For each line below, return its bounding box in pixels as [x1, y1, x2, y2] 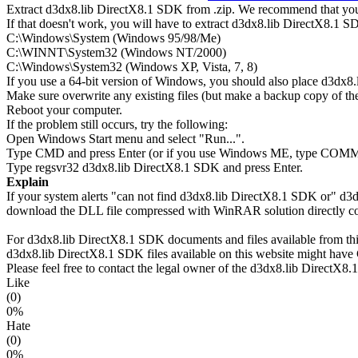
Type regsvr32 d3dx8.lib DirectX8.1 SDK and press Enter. [6, 160, 303, 174]
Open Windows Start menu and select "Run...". [6, 131, 245, 145]
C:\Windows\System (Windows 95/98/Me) [6, 30, 221, 45]
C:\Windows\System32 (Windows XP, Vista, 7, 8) [6, 59, 257, 74]
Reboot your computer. [6, 102, 122, 117]
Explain [6, 174, 49, 189]
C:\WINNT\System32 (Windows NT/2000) [6, 45, 226, 59]
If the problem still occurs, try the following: [6, 117, 228, 131]
